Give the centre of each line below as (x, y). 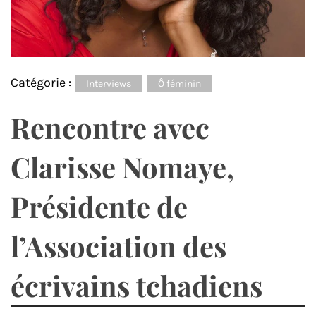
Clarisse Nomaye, (122, 167)
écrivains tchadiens (136, 286)
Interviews (109, 84)
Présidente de (99, 207)
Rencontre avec (110, 128)
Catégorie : (42, 83)
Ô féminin (180, 84)
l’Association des (119, 246)
